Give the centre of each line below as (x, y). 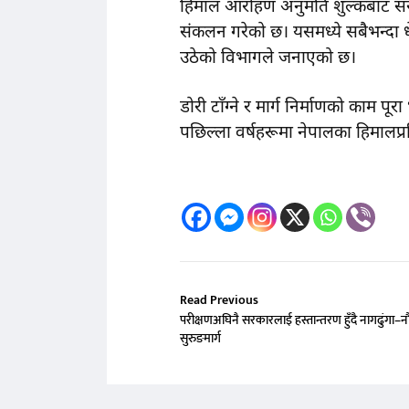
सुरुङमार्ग (200, 339)
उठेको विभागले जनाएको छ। (268, 58)
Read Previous (219, 300)
